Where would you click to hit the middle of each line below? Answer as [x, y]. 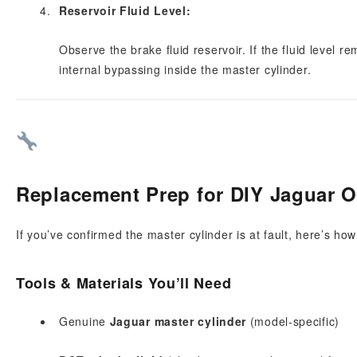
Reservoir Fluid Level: [125, 10]
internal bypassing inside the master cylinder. [185, 69]
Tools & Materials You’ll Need [124, 283]
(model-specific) [293, 321]
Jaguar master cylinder [178, 321]
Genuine [84, 321]
